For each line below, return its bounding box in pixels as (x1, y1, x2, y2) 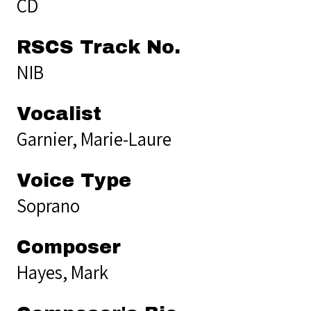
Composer (17, 236, 121, 258)
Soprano (17, 192, 80, 218)
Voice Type (17, 169, 131, 191)
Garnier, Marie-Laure (17, 126, 171, 151)
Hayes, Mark (17, 259, 108, 285)
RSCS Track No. (17, 36, 180, 58)
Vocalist (17, 103, 101, 124)
